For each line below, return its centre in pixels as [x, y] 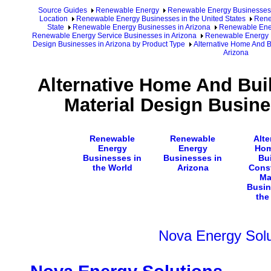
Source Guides [63, 10]
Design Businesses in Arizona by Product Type [109, 44]
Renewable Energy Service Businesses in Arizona [114, 36]
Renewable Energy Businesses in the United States [161, 19]
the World [112, 167]
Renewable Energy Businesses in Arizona [142, 27]
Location [53, 19]
